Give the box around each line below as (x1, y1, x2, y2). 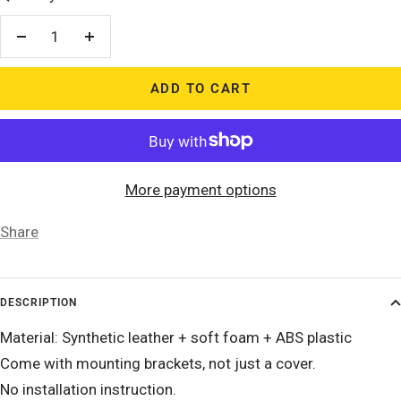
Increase (88, 38, 147, 57)
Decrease (20, 38, 84, 57)
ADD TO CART (149, 81, 252, 98)
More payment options (124, 181, 277, 200)
